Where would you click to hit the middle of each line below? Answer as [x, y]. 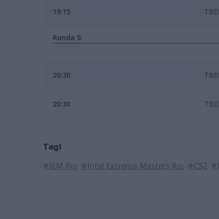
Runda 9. [68, 37]
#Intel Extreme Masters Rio [132, 166]
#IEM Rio [60, 166]
